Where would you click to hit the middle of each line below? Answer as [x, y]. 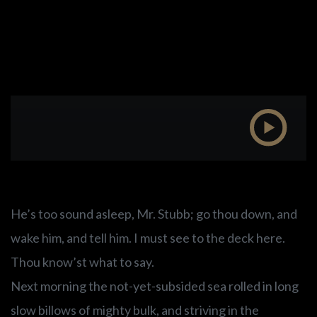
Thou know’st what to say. [82, 262]
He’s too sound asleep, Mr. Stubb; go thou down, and [154, 214]
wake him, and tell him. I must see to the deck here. [148, 238]
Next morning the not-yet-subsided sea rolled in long [155, 286]
